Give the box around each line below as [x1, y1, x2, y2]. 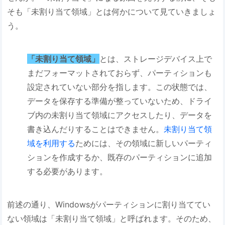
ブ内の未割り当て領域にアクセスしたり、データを [27, 109, 212, 120]
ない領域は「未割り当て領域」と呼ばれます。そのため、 [7, 213, 216, 223]
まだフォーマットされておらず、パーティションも [27, 67, 212, 78]
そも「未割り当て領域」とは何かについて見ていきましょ [7, 7, 216, 17]
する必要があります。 [27, 166, 108, 176]
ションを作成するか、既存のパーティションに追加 [27, 152, 212, 162]
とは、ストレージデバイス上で [99, 53, 212, 64]
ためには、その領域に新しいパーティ [75, 138, 212, 148]
